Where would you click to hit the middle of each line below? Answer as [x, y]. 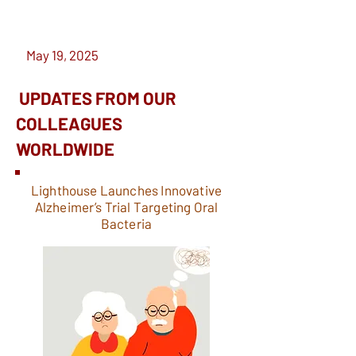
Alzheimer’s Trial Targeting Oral [126, 207]
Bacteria [126, 223]
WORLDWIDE [65, 149]
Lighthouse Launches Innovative [126, 190]
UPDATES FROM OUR [96, 98]
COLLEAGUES [69, 123]
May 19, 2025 [62, 55]
